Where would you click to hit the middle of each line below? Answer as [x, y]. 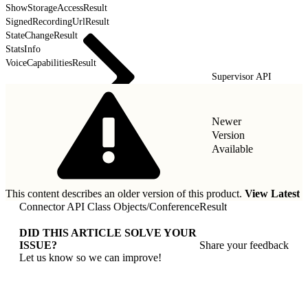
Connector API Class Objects [83, 206]
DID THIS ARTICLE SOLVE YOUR [108, 232]
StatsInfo [23, 49]
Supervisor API [242, 76]
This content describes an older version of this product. [125, 193]
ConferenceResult [188, 206]
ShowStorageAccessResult [56, 8]
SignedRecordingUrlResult [57, 21]
